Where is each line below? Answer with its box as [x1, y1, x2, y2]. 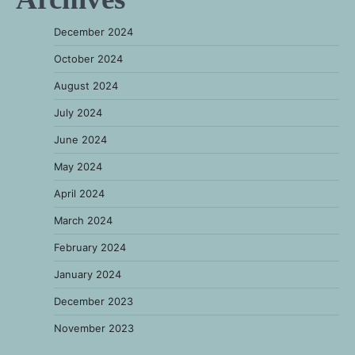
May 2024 [54, 160, 102, 174]
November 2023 [54, 322, 134, 335]
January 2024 [54, 268, 121, 281]
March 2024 [54, 214, 113, 227]
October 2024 [54, 52, 123, 66]
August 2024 [54, 79, 118, 93]
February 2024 [54, 241, 126, 254]
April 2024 [54, 187, 105, 200]
